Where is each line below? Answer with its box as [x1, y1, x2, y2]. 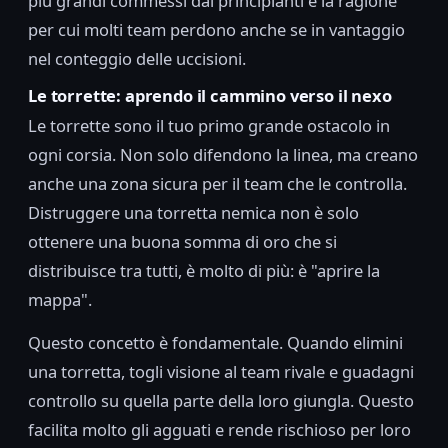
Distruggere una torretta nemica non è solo [28, 201, 359, 225]
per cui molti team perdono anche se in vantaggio [28, 17, 405, 41]
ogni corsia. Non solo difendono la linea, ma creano [28, 143, 418, 167]
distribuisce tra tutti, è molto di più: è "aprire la [28, 259, 380, 283]
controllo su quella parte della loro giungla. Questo [28, 389, 414, 413]
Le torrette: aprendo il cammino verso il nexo [28, 83, 392, 107]
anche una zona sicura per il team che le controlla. [28, 172, 407, 196]
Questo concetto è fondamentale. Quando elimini [28, 331, 403, 355]
